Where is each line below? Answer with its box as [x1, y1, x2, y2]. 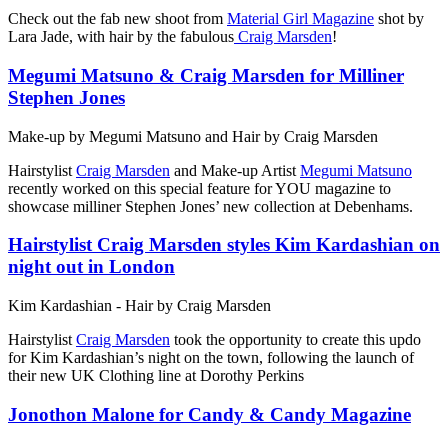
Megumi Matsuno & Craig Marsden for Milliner [8, 64, 404, 86]
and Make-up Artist [170, 161, 300, 179]
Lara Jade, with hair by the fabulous [8, 28, 234, 46]
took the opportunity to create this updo [170, 331, 421, 349]
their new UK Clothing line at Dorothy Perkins [8, 367, 304, 385]
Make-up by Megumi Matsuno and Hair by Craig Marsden [8, 127, 378, 145]
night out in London [8, 256, 175, 278]
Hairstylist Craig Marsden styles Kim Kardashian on [8, 234, 440, 256]
